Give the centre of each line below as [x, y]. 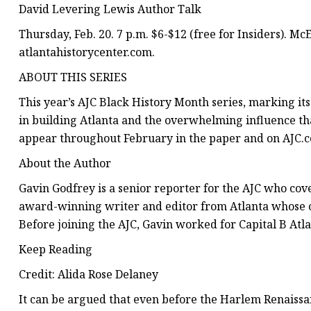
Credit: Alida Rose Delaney [89, 275]
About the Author [65, 163]
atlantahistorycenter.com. [87, 52]
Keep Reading [56, 250]
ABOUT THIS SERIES [73, 77]
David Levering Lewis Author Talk [110, 9]
